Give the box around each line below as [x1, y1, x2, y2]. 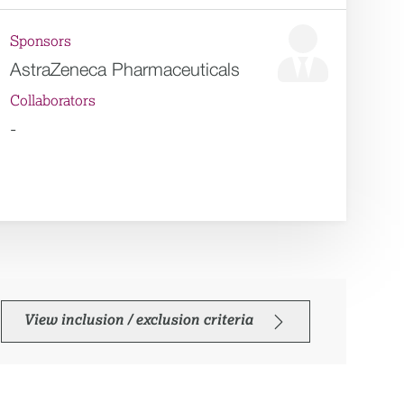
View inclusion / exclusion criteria [23, 313, 253, 327]
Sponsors [10, 34, 72, 49]
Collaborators [10, 94, 96, 108]
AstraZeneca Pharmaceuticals [10, 59, 241, 79]
